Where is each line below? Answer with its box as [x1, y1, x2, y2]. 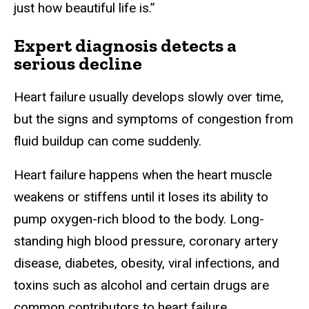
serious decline [14, 52, 142, 75]
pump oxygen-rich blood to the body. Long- [14, 211, 264, 228]
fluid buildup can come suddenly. [14, 133, 201, 150]
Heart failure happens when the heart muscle [14, 167, 272, 183]
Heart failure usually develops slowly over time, [14, 89, 283, 106]
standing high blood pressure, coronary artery [14, 233, 278, 250]
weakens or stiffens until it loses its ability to [14, 189, 268, 206]
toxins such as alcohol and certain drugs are [14, 277, 269, 294]
